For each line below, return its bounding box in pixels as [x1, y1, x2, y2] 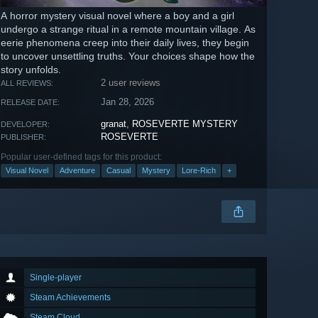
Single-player [30, 273, 82, 283]
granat [101, 119, 127, 130]
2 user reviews [101, 77, 161, 89]
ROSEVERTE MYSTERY [132, 119, 238, 130]
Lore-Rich [182, 166, 216, 175]
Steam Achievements [30, 292, 111, 303]
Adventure [60, 166, 95, 175]
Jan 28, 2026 [101, 97, 155, 108]
